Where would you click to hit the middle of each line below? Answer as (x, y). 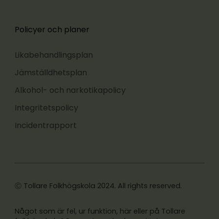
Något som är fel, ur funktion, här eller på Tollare (100, 211)
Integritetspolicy (46, 108)
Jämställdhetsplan (51, 72)
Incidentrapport (46, 125)
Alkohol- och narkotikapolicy (70, 90)
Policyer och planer (52, 29)
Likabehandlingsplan (54, 55)
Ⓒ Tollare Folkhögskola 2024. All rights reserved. (98, 186)
